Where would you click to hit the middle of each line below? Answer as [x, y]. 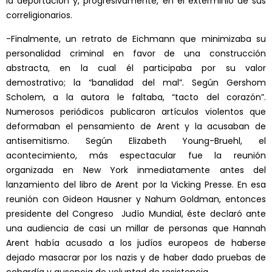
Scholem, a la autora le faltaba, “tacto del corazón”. [136, 97]
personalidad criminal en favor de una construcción [136, 54]
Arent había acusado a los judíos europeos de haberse [136, 243]
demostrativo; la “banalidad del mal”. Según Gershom [136, 83]
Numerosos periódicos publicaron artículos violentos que [136, 112]
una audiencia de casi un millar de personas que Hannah [136, 229]
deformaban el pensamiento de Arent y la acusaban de [136, 127]
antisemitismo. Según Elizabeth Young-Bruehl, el [136, 141]
